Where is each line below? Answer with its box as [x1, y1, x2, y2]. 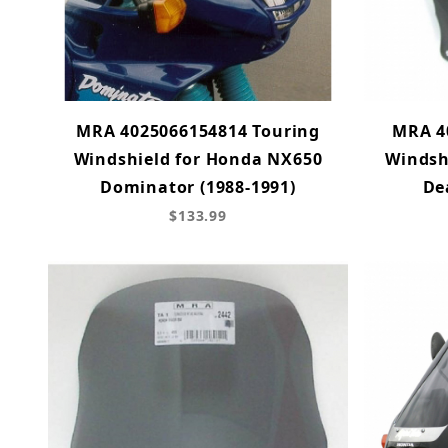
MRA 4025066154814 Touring [75, 119, 320, 142]
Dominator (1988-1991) [100, 175, 296, 198]
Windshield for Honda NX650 [73, 147, 323, 170]
